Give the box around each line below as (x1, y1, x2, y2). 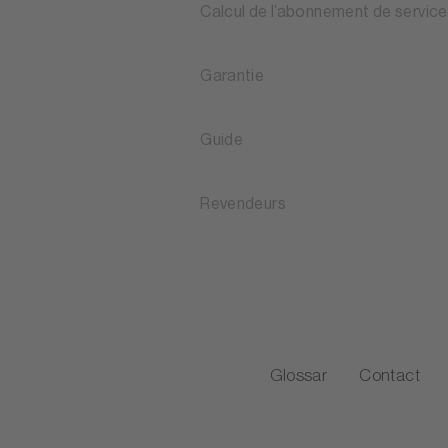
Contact (359, 367, 420, 385)
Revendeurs (200, 196, 286, 213)
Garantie (200, 68, 265, 85)
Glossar (269, 367, 328, 385)
